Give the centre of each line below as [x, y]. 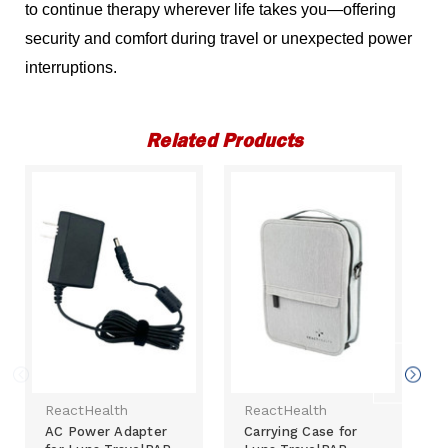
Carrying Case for [301, 432]
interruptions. [71, 68]
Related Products [224, 141]
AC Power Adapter [106, 432]
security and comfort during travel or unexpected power [219, 39]
